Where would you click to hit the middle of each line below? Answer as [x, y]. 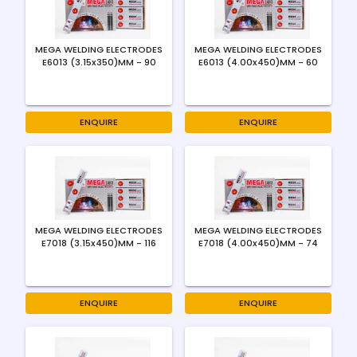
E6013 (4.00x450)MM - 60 [258, 62]
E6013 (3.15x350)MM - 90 [99, 62]
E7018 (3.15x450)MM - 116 [99, 243]
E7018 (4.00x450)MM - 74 [258, 243]
